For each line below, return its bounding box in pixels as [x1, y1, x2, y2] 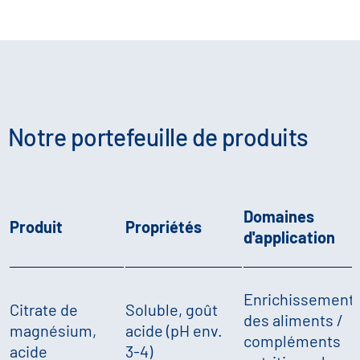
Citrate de [10, 299, 78, 319]
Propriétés [125, 216, 202, 236]
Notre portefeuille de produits [8, 121, 309, 151]
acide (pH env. [125, 320, 223, 340]
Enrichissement [243, 288, 354, 309]
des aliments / [243, 309, 343, 329]
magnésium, [10, 320, 96, 340]
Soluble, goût [125, 299, 218, 319]
